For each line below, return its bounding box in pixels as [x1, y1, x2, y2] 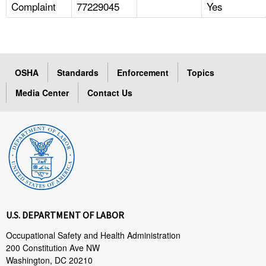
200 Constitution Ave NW [6, 241, 100, 254]
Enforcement [117, 66, 169, 78]
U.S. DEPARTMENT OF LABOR [6, 208, 124, 221]
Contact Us [87, 86, 132, 99]
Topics [187, 66, 214, 78]
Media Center [15, 86, 69, 99]
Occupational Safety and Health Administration [6, 229, 180, 241]
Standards [57, 66, 99, 78]
